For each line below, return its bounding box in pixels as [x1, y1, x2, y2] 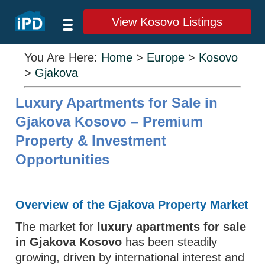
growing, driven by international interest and [15, 251, 245, 264]
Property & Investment [15, 132, 167, 148]
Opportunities [15, 151, 110, 167]
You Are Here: [24, 51, 102, 64]
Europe [147, 51, 185, 64]
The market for [15, 220, 98, 233]
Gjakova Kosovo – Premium [15, 114, 203, 130]
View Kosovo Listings [112, 15, 223, 28]
